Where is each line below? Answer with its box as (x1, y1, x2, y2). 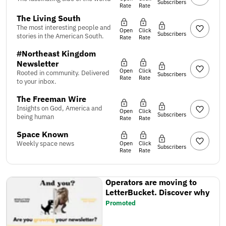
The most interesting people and (17, 23, 111, 32)
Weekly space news (17, 139, 74, 148)
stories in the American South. (17, 31, 104, 40)
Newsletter (17, 58, 59, 69)
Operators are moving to (105, 177, 197, 187)
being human (17, 112, 54, 121)
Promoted (105, 198, 136, 207)
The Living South (17, 13, 81, 23)
